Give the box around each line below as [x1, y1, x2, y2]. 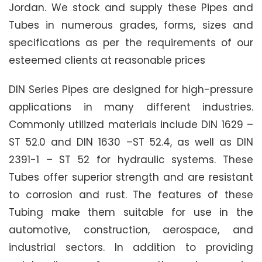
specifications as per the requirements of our [9, 35, 253, 50]
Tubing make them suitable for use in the [9, 205, 253, 219]
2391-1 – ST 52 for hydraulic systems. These [9, 152, 253, 167]
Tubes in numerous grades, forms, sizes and [9, 18, 253, 32]
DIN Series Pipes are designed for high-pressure [9, 82, 253, 96]
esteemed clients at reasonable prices [9, 53, 205, 67]
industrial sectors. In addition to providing [9, 240, 253, 254]
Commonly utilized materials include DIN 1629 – [9, 117, 253, 132]
